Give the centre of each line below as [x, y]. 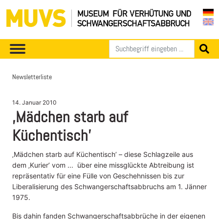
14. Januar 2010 [34, 102]
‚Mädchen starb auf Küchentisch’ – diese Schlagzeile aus [103, 154]
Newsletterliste [32, 77]
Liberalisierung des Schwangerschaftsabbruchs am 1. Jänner [109, 186]
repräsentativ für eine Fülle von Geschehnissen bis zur [98, 175]
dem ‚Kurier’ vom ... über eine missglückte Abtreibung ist [103, 165]
